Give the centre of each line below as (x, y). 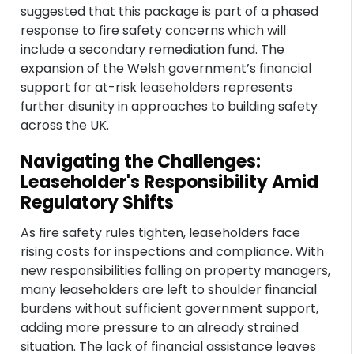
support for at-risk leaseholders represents (157, 87)
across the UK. (65, 125)
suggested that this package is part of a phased (170, 11)
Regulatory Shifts (98, 203)
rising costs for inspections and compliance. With (173, 252)
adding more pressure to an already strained (160, 328)
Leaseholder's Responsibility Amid (170, 182)
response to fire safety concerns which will (154, 30)
